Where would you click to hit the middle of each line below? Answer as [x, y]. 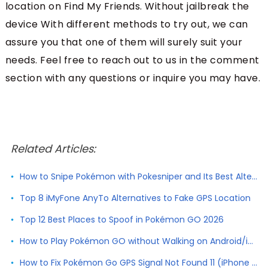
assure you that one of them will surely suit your [124, 42]
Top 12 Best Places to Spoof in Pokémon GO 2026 [121, 219]
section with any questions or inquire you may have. [133, 78]
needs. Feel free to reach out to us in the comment [132, 60]
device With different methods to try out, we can [127, 24]
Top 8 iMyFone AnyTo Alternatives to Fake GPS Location [135, 198]
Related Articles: [53, 148]
